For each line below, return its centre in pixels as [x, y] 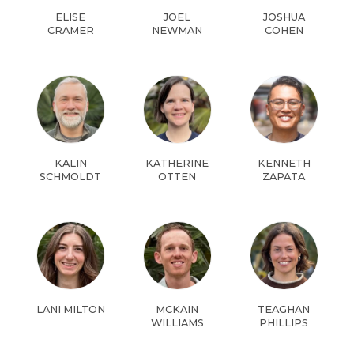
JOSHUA [284, 17]
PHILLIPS [284, 322]
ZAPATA [284, 176]
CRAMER [70, 30]
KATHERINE [177, 163]
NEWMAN [177, 30]
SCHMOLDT [70, 176]
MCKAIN [177, 309]
